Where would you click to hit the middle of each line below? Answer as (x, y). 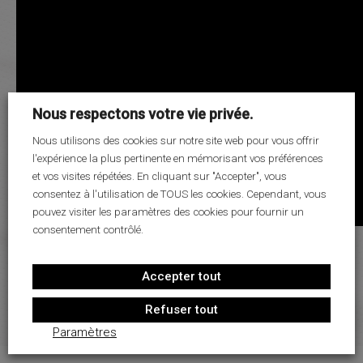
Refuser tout (181, 310)
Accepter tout (181, 277)
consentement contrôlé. (88, 230)
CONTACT (43, 152)
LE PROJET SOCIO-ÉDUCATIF (93, 32)
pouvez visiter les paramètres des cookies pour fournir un (168, 212)
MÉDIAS (37, 92)
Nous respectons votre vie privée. (143, 113)
